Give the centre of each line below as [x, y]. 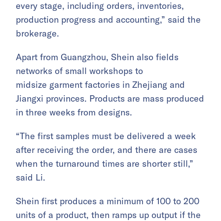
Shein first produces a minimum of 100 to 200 [108, 201]
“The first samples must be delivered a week [106, 136]
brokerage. [37, 34]
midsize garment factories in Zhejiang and [100, 85]
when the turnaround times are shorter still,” [105, 164]
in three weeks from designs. [74, 112]
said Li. [31, 178]
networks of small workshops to [79, 71]
